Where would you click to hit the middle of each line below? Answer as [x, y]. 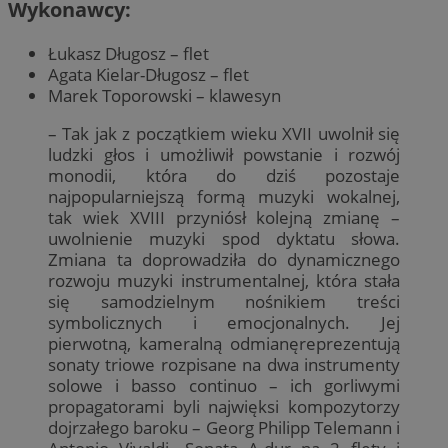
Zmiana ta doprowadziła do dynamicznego [224, 259]
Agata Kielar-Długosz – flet [148, 74]
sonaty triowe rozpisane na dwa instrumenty [224, 364]
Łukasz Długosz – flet [128, 53]
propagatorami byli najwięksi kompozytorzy [224, 406]
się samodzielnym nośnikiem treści [224, 301]
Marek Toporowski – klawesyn [164, 95]
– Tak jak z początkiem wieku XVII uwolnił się [224, 133]
